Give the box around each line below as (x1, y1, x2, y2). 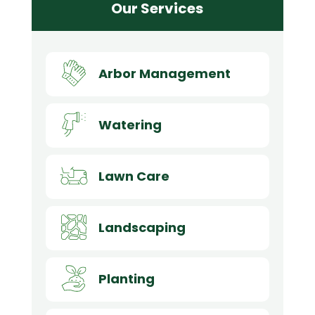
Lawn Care (98, 167, 169, 185)
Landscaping (98, 218, 186, 236)
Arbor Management (98, 64, 231, 82)
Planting (98, 269, 155, 288)
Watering (98, 115, 162, 134)
